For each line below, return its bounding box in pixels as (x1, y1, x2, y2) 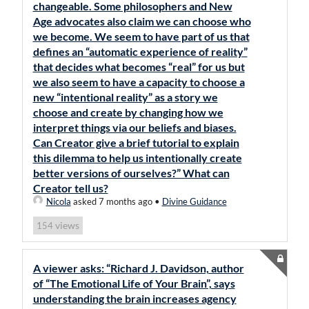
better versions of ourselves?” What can (32, 166, 230, 179)
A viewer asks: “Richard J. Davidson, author (32, 261, 244, 275)
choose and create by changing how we (32, 106, 223, 119)
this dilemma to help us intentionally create (32, 151, 242, 164)
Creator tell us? (32, 181, 108, 195)
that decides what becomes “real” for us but (32, 60, 245, 73)
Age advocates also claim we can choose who (32, 14, 251, 28)
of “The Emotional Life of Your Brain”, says (32, 277, 235, 290)
